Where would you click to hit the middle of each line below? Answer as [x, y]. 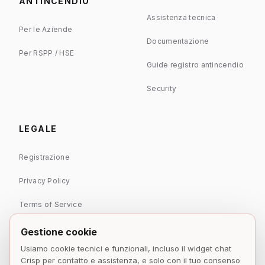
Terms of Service [51, 204]
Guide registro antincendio [195, 64]
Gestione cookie [59, 232]
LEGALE [38, 128]
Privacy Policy [45, 180]
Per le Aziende [46, 29]
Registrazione [44, 157]
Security [162, 88]
